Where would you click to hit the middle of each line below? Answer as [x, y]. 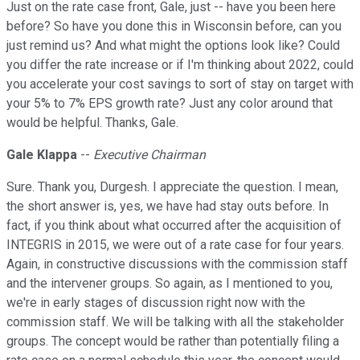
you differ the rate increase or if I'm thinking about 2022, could [180, 65]
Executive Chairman [149, 155]
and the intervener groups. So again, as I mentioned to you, [170, 284]
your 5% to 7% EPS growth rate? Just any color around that [170, 104]
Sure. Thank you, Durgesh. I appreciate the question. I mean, [172, 187]
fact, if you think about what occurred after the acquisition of [174, 226]
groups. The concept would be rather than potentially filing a [173, 342]
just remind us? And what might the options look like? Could [173, 46]
